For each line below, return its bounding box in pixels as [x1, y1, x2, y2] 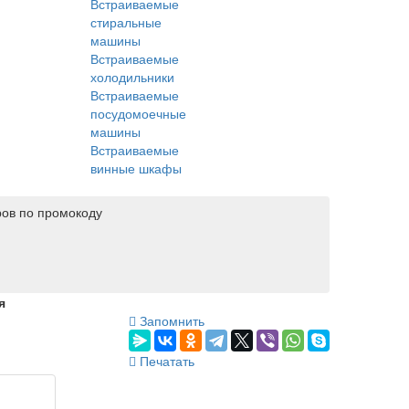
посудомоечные [90, 103, 186, 122]
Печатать [136, 351, 194, 370]
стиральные [90, 12, 162, 31]
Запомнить [136, 310, 204, 330]
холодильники [90, 67, 174, 86]
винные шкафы [90, 158, 182, 177]
